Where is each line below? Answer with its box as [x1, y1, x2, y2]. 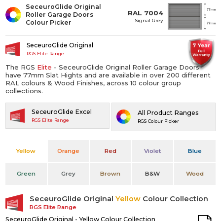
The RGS [5, 63, 37, 71]
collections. [5, 86, 43, 95]
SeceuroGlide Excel [31, 108, 92, 115]
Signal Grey [135, 17, 164, 23]
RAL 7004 [128, 9, 164, 17]
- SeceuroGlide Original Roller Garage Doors [52, 63, 200, 71]
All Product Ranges [137, 109, 199, 117]
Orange [57, 147, 79, 154]
